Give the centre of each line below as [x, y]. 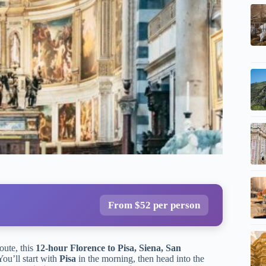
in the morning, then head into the [140, 258]
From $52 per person [154, 205]
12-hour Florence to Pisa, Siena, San [108, 248]
